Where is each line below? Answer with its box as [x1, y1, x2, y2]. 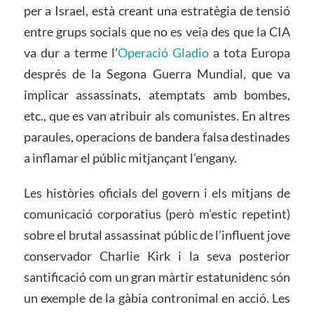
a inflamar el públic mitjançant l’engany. [23, 150, 237, 166]
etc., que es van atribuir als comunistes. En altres [23, 108, 291, 124]
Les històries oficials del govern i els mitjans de [23, 185, 291, 201]
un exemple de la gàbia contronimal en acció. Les [23, 290, 291, 306]
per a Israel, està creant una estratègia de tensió [23, 3, 291, 19]
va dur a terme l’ [23, 45, 118, 61]
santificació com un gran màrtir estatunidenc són [23, 269, 291, 285]
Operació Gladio [118, 45, 214, 61]
